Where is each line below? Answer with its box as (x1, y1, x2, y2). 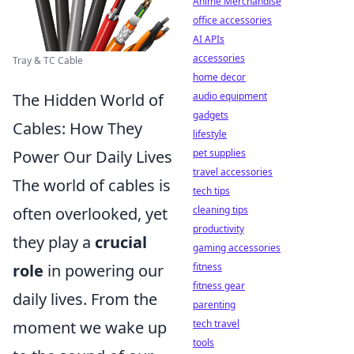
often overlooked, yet (13, 203, 168, 225)
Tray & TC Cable (13, 54, 83, 68)
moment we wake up (13, 317, 167, 339)
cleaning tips (193, 203, 248, 217)
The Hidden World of (13, 89, 164, 111)
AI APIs (193, 32, 224, 46)
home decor (193, 70, 246, 84)
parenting (193, 298, 235, 311)
